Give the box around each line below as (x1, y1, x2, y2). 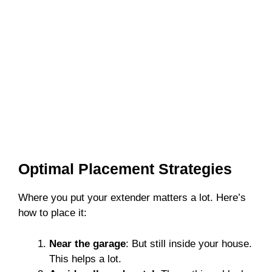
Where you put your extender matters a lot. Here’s (18, 192, 246, 204)
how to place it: (18, 207, 87, 219)
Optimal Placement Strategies (18, 160, 232, 178)
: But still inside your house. (126, 237, 252, 250)
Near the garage (49, 237, 126, 250)
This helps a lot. (49, 253, 121, 265)
